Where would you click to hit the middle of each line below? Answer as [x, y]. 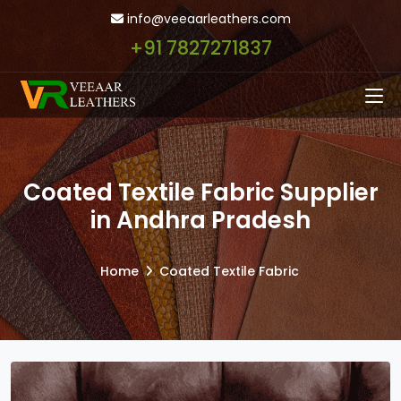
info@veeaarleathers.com [207, 19]
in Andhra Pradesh [200, 220]
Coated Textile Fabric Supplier [200, 192]
